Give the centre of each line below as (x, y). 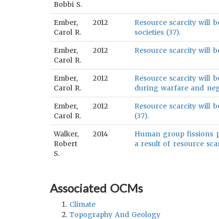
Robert (66, 144)
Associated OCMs (97, 188)
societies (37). (158, 32)
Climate (82, 204)
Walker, (66, 134)
